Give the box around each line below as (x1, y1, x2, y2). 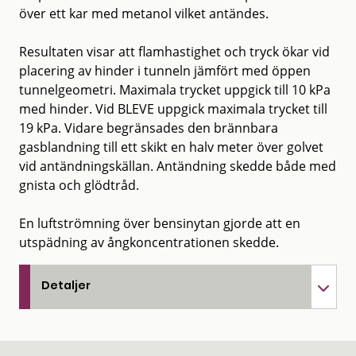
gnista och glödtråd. (19, 176, 139, 194)
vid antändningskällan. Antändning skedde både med (19, 157, 336, 175)
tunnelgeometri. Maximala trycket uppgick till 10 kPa (19, 80, 331, 99)
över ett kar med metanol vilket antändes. (19, 4, 269, 22)
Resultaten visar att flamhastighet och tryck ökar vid (19, 42, 330, 60)
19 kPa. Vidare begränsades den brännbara (19, 118, 278, 137)
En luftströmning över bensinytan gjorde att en (19, 214, 300, 232)
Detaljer (41, 277, 91, 293)
